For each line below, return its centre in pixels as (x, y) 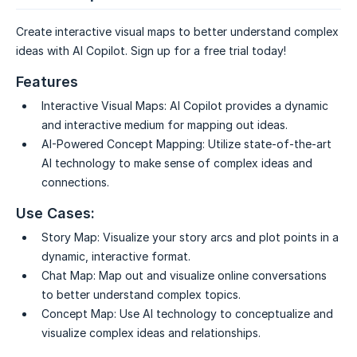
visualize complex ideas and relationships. (151, 333)
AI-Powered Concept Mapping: (123, 144)
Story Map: (71, 237)
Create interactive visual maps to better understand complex (177, 32)
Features (47, 82)
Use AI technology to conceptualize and (226, 314)
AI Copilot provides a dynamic (249, 106)
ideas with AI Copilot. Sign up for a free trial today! (151, 51)
